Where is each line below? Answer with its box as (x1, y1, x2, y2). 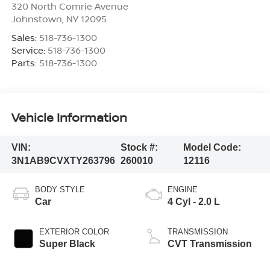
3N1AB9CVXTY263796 (11, 155, 115, 166)
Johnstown (11, 12, 62, 25)
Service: (11, 43, 48, 56)
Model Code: (183, 142, 242, 152)
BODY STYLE (34, 184, 85, 194)
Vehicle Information (11, 109, 127, 126)
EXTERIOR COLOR (39, 227, 109, 236)
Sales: (11, 31, 39, 43)
